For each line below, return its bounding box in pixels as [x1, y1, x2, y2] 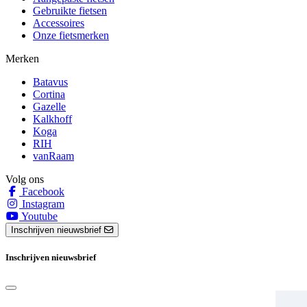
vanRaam [33, 149, 74, 162]
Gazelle [33, 100, 66, 112]
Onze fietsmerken [33, 29, 109, 41]
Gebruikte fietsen [33, 4, 107, 16]
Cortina [33, 88, 65, 100]
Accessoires [33, 16, 84, 29]
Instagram [19, 197, 64, 210]
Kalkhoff [33, 112, 72, 125]
